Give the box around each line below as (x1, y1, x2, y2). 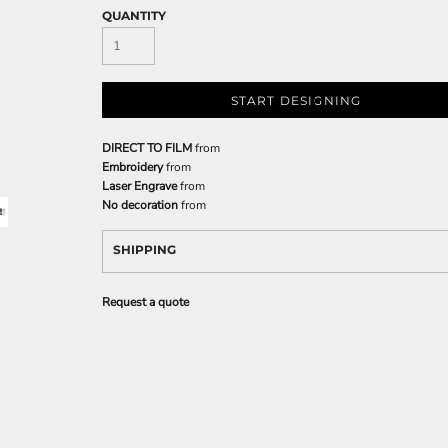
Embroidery (102, 159, 163, 175)
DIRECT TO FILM (102, 140, 192, 156)
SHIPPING (113, 242, 176, 257)
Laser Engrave (102, 178, 177, 194)
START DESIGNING (230, 93, 362, 109)
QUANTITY (102, 8, 166, 23)
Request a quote (102, 294, 189, 310)
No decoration (102, 197, 178, 213)
